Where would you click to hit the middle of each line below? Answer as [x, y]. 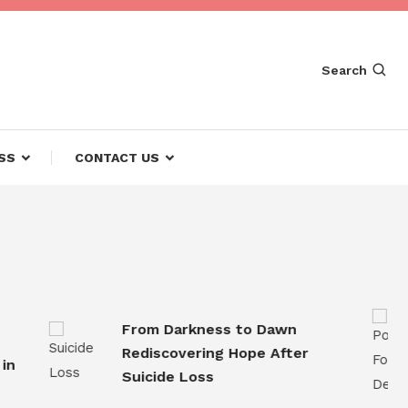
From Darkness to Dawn [178, 329]
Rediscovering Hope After [184, 352]
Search [344, 70]
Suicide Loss [137, 376]
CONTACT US [117, 158]
